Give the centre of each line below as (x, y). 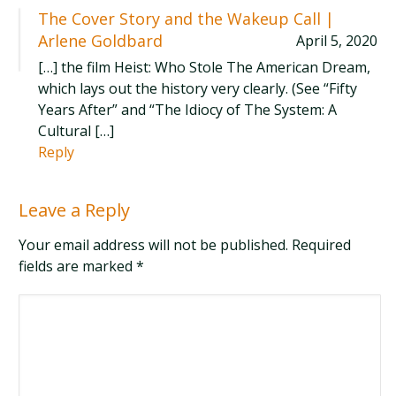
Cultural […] (76, 131)
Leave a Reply (75, 210)
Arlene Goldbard (101, 41)
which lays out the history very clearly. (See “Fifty (198, 88)
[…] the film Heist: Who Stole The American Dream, (205, 67)
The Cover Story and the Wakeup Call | (187, 19)
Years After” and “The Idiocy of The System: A (188, 110)
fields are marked (78, 266)
